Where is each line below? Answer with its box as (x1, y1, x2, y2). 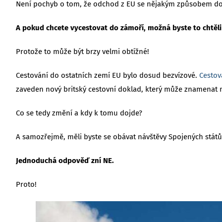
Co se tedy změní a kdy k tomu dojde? (15, 108, 142, 117)
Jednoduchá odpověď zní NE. (15, 156, 114, 165)
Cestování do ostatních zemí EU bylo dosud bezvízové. (15, 70, 199, 80)
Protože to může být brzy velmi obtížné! (15, 47, 149, 56)
